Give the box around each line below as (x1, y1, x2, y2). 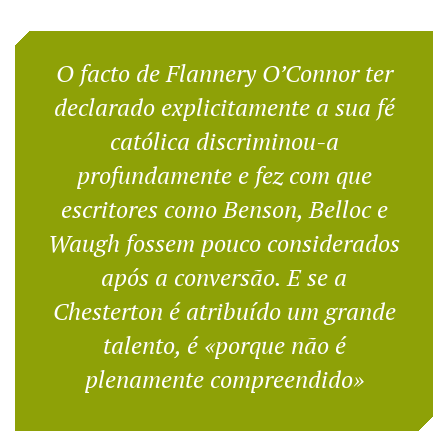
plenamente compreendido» (84, 363, 364, 395)
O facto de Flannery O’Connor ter (55, 57, 393, 89)
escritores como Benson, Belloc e (60, 193, 388, 225)
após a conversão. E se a (101, 261, 347, 293)
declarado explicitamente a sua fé (53, 91, 395, 123)
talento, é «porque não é (102, 329, 346, 361)
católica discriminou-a (109, 125, 339, 157)
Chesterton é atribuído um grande (52, 295, 396, 327)
